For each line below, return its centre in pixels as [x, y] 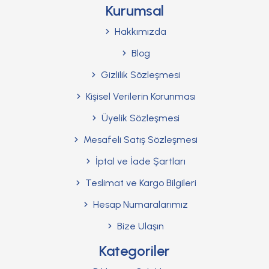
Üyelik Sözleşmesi [139, 118]
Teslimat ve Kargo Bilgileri [139, 183]
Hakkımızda [139, 31]
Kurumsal [134, 10]
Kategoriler [134, 250]
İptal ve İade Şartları [139, 161]
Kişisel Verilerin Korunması [139, 96]
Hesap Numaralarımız [139, 204]
